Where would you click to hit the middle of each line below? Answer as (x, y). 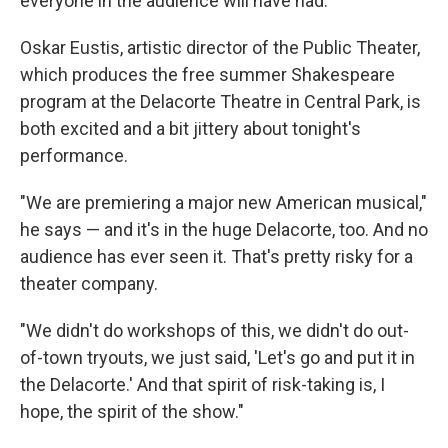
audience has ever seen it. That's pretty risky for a (216, 257)
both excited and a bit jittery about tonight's (190, 129)
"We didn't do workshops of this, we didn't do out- (214, 331)
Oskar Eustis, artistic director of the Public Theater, (220, 48)
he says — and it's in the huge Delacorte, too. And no (224, 230)
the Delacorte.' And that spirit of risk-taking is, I (202, 385)
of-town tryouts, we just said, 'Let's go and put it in (217, 358)
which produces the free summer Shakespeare (207, 75)
